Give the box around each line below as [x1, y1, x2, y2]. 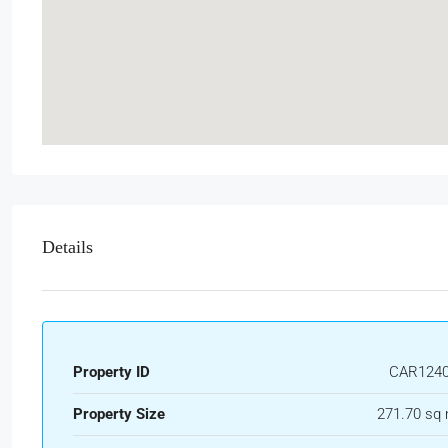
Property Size [73, 404, 165, 423]
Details [42, 236, 93, 257]
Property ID [73, 362, 150, 381]
